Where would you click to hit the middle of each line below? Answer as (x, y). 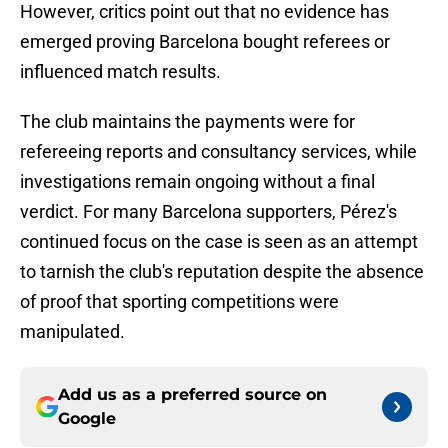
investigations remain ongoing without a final (197, 182)
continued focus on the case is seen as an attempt (219, 242)
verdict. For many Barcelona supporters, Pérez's (208, 212)
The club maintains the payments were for (187, 122)
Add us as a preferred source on (192, 395)
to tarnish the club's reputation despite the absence (222, 272)
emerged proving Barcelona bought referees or (205, 42)
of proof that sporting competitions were (179, 302)
